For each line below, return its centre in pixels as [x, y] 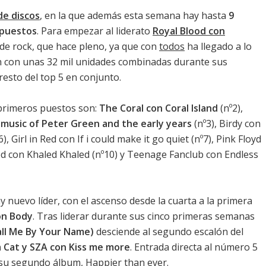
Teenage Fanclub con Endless [193, 154]
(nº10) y [108, 154]
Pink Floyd [239, 139]
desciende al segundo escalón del [169, 231]
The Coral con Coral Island [159, 108]
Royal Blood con [189, 31]
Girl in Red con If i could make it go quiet [100, 139]
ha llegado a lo [218, 46]
